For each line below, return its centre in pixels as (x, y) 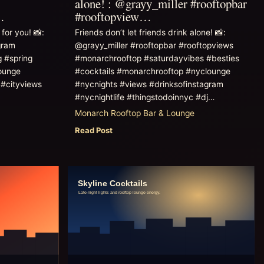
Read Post (93, 131)
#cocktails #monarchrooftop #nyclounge (152, 72)
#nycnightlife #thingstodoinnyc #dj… (144, 98)
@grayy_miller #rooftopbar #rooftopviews (154, 46)
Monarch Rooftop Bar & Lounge (134, 113)
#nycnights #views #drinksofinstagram (149, 85)
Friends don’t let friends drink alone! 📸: (150, 33)
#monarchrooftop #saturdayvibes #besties (157, 59)
